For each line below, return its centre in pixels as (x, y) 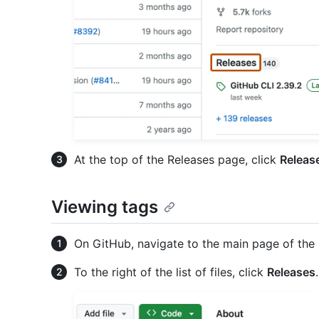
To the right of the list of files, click (171, 272)
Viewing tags (105, 207)
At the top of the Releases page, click (177, 160)
